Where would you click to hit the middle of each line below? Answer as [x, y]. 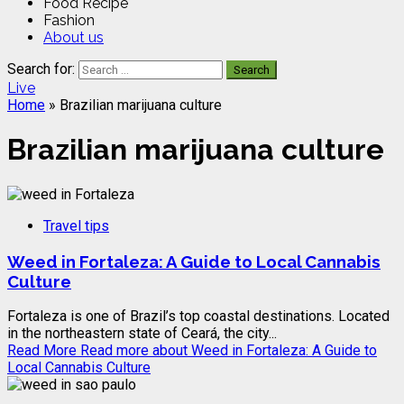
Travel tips [76, 225]
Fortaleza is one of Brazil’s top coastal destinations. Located [198, 317]
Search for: [41, 69]
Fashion [69, 20]
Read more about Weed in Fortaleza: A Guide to [229, 351]
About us [73, 37]
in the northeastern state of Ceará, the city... [142, 334]
